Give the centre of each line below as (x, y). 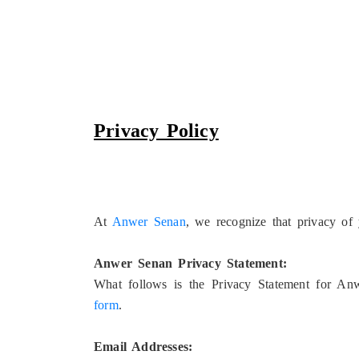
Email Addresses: (143, 347)
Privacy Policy (156, 131)
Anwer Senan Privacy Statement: (190, 264)
